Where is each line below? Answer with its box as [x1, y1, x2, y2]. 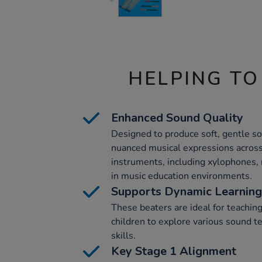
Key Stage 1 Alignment [111, 243, 236, 259]
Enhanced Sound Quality [111, 110, 243, 126]
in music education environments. [111, 170, 252, 182]
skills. [111, 229, 136, 242]
